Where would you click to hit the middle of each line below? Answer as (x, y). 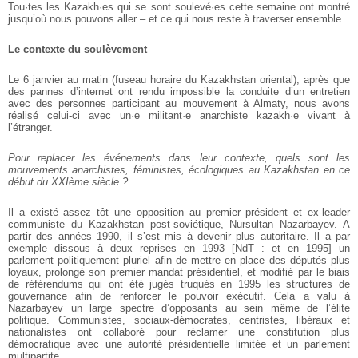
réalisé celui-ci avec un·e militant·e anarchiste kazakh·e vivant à (179, 116)
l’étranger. (30, 128)
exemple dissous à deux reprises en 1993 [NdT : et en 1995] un (179, 249)
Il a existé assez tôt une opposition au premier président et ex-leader (179, 213)
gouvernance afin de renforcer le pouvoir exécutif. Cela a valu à (179, 296)
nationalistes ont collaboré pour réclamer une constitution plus (179, 332)
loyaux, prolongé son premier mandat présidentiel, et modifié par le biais (179, 272)
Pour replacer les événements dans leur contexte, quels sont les (179, 158)
